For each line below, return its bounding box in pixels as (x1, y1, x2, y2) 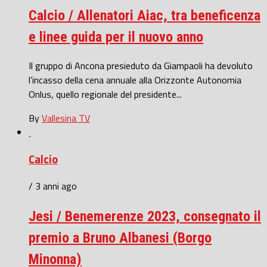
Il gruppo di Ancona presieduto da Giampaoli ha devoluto (29, 58, 253, 73)
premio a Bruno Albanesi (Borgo (29, 229, 212, 246)
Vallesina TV (42, 111, 90, 126)
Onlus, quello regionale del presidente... (29, 87, 182, 102)
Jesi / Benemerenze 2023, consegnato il (29, 207, 261, 225)
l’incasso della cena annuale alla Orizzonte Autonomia (29, 73, 241, 88)
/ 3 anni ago (29, 178, 77, 193)
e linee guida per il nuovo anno (29, 28, 203, 45)
